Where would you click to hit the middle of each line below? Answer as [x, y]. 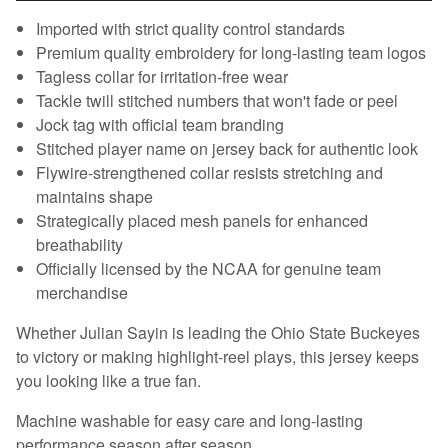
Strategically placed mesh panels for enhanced [202, 220]
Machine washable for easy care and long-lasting [189, 420]
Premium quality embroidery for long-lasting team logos [231, 52]
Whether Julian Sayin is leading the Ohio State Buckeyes [218, 332]
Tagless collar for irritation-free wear [162, 76]
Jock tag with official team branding [160, 124]
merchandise [82, 292]
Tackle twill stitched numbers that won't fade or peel [217, 100]
